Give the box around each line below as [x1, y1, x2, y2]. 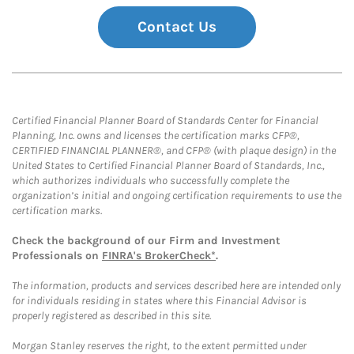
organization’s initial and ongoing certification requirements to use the [12, 189, 341, 202]
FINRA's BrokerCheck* [102, 249, 216, 262]
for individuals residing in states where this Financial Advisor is [12, 294, 307, 307]
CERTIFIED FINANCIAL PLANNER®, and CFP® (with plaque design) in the [12, 144, 336, 157]
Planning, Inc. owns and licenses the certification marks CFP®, [12, 129, 299, 142]
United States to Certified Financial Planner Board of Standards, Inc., [12, 159, 325, 172]
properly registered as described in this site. [12, 309, 211, 322]
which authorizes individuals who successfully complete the [12, 174, 289, 187]
